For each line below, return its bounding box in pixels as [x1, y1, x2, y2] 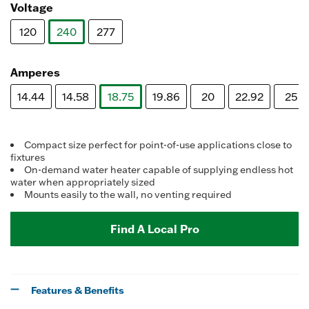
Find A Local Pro [110, 221, 199, 236]
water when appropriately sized [10, 176, 155, 188]
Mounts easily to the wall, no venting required [24, 188, 232, 201]
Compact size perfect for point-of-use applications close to [24, 139, 292, 151]
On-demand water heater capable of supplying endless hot [24, 163, 293, 176]
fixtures [10, 151, 45, 163]
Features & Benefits [31, 283, 124, 297]
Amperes [10, 65, 60, 79]
